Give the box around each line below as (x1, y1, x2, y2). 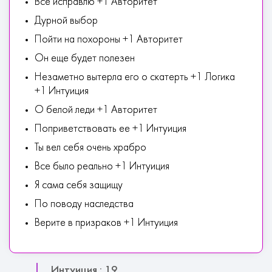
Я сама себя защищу (35, 180, 123, 191)
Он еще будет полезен (35, 53, 135, 64)
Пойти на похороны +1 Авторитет (35, 35, 183, 45)
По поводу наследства (35, 199, 134, 209)
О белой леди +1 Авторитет (35, 105, 157, 115)
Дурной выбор (35, 16, 98, 26)
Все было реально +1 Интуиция (35, 161, 169, 172)
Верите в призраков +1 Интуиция (35, 218, 178, 228)
